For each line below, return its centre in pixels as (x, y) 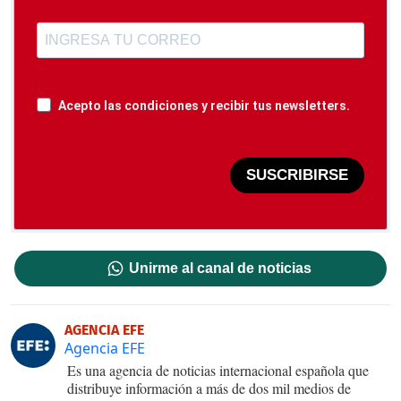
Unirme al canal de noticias (221, 268)
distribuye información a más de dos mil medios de (209, 388)
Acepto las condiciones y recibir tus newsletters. (204, 105)
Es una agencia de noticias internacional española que (218, 370)
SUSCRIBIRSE (297, 175)
